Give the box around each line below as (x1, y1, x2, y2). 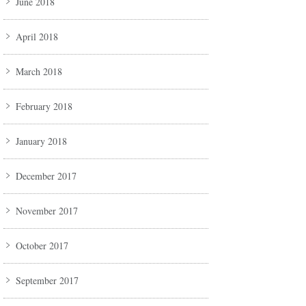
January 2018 (16, 135, 67, 148)
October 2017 (16, 239, 68, 253)
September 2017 (16, 274, 79, 288)
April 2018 (16, 30, 58, 44)
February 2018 (16, 100, 72, 113)
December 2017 (16, 169, 76, 183)
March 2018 (16, 65, 62, 79)
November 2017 (16, 204, 78, 218)
